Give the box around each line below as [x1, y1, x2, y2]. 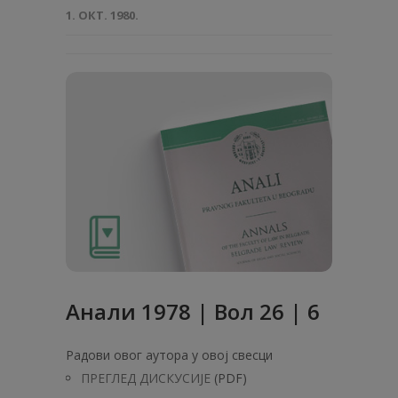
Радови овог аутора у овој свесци [66, 346, 273, 363]
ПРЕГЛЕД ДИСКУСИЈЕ [81, 370, 211, 386]
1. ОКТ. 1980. [66, 7, 139, 23]
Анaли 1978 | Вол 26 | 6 [66, 297, 320, 326]
